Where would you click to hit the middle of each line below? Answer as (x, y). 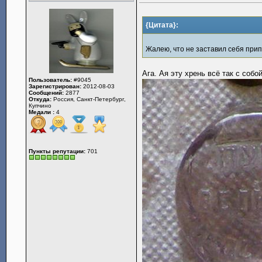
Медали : (42, 112)
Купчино (40, 106)
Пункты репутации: (57, 151)
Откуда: (40, 99)
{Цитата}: (162, 25)
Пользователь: (51, 80)
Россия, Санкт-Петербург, (89, 99)
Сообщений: (46, 93)
